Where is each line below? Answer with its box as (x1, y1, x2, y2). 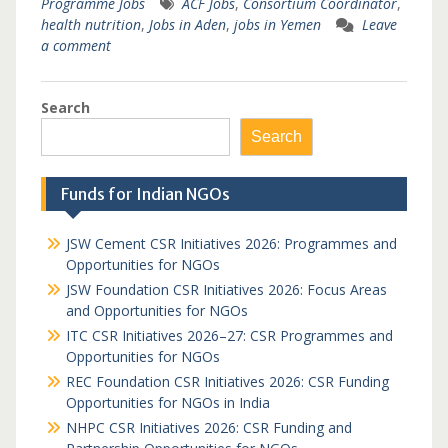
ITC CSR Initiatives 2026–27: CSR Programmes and (65, 326, 393, 345)
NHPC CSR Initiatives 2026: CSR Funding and (65, 418, 352, 437)
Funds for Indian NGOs (60, 184, 230, 204)
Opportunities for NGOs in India (65, 393, 270, 412)
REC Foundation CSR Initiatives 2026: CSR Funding (65, 372, 389, 391)
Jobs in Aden (148, 15, 226, 34)
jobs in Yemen (233, 15, 321, 34)
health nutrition (40, 15, 141, 34)
